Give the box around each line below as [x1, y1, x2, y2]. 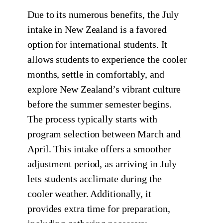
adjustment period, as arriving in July [27, 158, 177, 169]
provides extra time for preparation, [27, 203, 170, 214]
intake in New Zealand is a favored [27, 23, 167, 35]
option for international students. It [27, 38, 168, 50]
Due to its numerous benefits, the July [27, 8, 179, 20]
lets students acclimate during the [27, 173, 162, 184]
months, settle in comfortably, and [27, 68, 164, 80]
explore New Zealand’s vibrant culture [27, 83, 181, 95]
